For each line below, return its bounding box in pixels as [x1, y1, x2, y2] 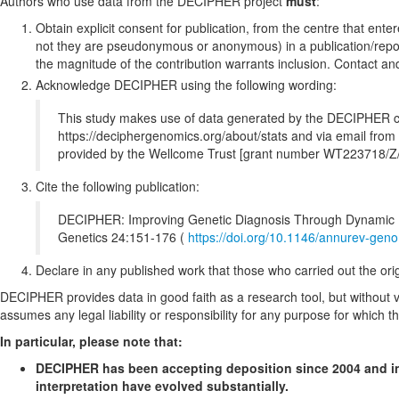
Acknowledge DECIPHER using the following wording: [36, 75, 337, 94]
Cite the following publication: [36, 176, 199, 195]
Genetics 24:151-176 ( [58, 227, 188, 246]
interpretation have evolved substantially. [36, 376, 289, 395]
